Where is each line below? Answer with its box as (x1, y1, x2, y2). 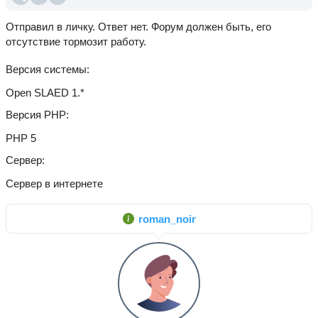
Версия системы (6, 63, 87, 75)
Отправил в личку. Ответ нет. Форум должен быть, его (6, 21, 271, 33)
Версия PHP (6, 109, 66, 121)
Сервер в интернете (6, 177, 103, 190)
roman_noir (138, 212, 196, 225)
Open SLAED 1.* (6, 87, 84, 99)
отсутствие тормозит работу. (6, 35, 146, 48)
